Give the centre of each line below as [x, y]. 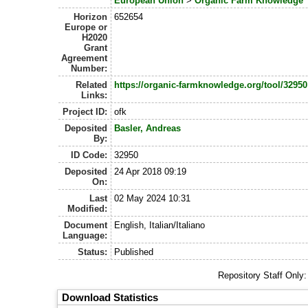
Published [133, 252]
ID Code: [89, 155]
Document [86, 225]
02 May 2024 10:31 [152, 198]
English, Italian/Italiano [159, 225]
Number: [89, 68]
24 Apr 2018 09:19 [150, 171]
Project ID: [85, 111]
